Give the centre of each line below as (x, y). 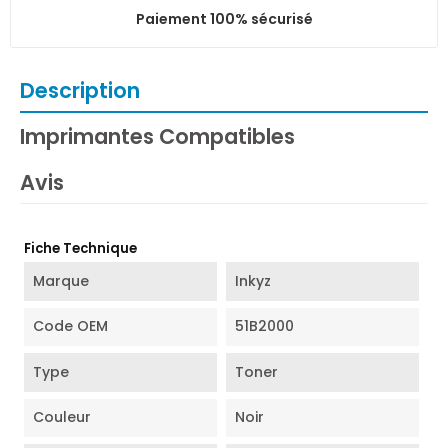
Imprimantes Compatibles (157, 136)
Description (80, 90)
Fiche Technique (81, 249)
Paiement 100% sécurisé (224, 18)
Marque (61, 280)
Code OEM (71, 326)
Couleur (62, 417)
